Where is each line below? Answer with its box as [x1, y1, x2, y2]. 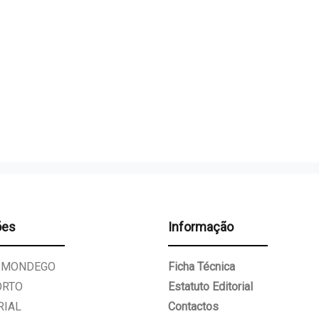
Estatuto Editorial [168, 279, 253, 293]
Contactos [168, 299, 219, 313]
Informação [168, 219, 234, 234]
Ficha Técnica [168, 259, 235, 273]
